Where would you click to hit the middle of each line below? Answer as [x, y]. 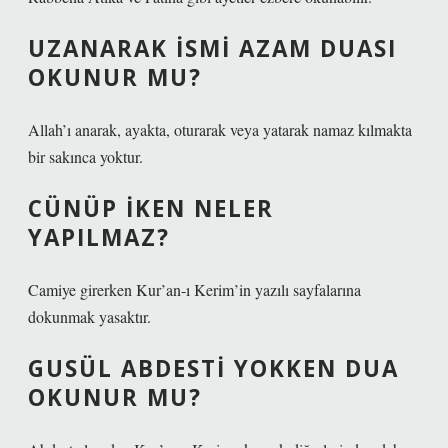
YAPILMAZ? [99, 237]
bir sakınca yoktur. [85, 156]
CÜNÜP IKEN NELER [151, 208]
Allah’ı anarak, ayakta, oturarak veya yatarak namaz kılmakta [220, 129]
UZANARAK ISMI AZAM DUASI [212, 48]
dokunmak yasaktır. [89, 316]
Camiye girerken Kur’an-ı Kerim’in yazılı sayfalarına [194, 289]
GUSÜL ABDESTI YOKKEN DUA [213, 368]
